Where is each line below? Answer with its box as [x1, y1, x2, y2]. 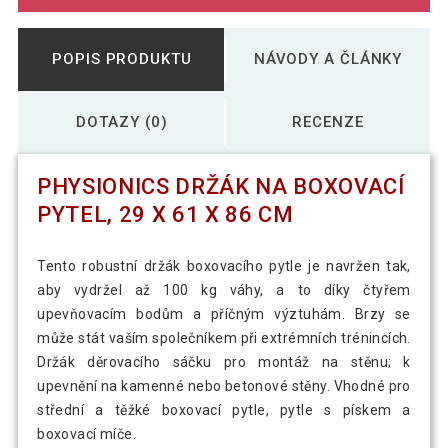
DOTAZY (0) [76, 112, 168, 131]
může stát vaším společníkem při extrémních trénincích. [37, 330, 411, 347]
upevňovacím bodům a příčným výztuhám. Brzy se [37, 306, 411, 323]
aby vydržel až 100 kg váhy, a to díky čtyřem [37, 282, 411, 299]
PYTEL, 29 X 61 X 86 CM [37, 202, 294, 228]
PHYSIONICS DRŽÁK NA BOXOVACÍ [37, 174, 405, 200]
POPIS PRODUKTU [52, 49, 192, 68]
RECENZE [292, 112, 364, 131]
